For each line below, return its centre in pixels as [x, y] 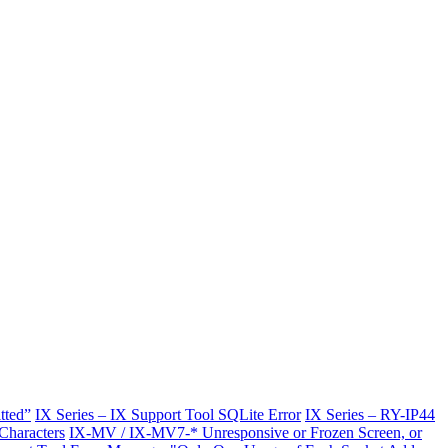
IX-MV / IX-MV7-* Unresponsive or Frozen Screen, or [245, 432]
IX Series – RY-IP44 [370, 414]
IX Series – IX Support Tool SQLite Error [168, 414]
